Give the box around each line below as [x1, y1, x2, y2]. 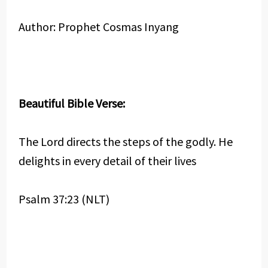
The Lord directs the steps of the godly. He [18, 134, 233, 149]
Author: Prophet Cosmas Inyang [18, 19, 179, 34]
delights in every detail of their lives [18, 153, 196, 168]
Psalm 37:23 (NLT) [18, 191, 109, 206]
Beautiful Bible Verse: [18, 96, 125, 111]
